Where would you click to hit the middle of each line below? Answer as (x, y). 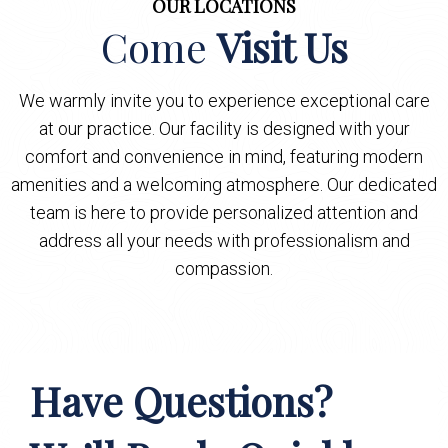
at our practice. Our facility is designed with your (224, 128)
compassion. (224, 268)
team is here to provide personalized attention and (224, 212)
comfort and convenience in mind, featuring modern (224, 156)
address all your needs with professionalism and (224, 240)
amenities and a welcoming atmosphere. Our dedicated (224, 184)
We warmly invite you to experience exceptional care (224, 100)
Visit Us (282, 46)
